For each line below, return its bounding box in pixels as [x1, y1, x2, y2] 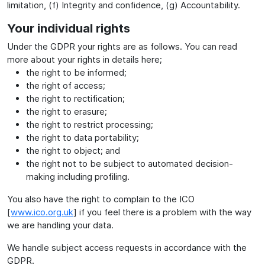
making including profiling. [26, 170, 130, 182]
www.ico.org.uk [11, 206, 73, 218]
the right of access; [26, 79, 105, 91]
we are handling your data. [7, 219, 114, 231]
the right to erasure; [26, 105, 107, 117]
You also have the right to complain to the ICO [7, 193, 195, 205]
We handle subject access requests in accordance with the [7, 241, 247, 253]
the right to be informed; [26, 66, 127, 78]
